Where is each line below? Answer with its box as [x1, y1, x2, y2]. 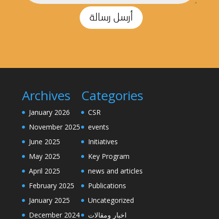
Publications [88, 181, 126, 191]
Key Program [88, 152, 130, 161]
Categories [81, 87, 143, 105]
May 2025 [28, 152, 60, 161]
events [88, 122, 109, 132]
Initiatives [88, 137, 118, 147]
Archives [22, 87, 70, 105]
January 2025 [28, 196, 70, 205]
